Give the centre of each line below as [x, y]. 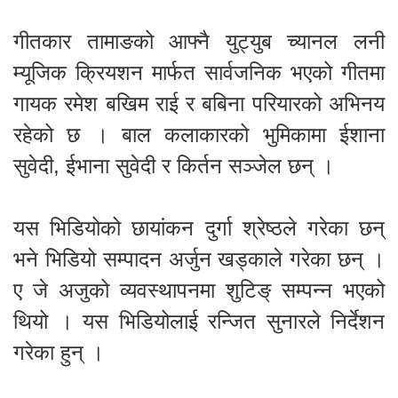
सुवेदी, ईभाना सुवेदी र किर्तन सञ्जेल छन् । [174, 165]
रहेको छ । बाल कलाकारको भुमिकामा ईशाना [199, 134]
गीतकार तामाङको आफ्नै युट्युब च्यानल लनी [199, 41]
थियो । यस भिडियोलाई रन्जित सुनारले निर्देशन [199, 321]
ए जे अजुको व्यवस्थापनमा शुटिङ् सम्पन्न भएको [199, 290]
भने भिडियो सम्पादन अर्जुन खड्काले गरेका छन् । [199, 259]
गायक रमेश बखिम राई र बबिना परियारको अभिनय [199, 103]
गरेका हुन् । [59, 352]
